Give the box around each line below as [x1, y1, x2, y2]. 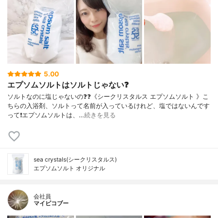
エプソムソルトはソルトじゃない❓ [7, 79, 128, 90]
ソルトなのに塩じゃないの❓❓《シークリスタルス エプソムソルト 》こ [7, 93, 209, 101]
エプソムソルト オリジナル [34, 164, 105, 172]
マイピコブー [34, 200, 69, 207]
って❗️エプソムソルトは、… [7, 111, 84, 119]
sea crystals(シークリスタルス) [34, 156, 117, 163]
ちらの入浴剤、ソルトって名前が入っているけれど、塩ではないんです [7, 102, 210, 110]
